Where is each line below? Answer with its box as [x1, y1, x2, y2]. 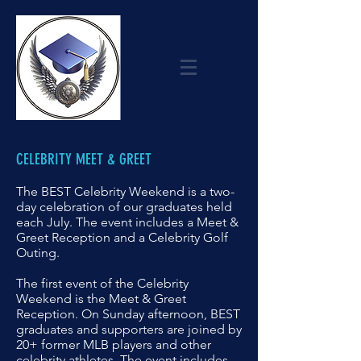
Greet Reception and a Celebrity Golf [16, 230, 228, 245]
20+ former [16, 337, 83, 352]
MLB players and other [83, 337, 211, 352]
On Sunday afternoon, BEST [81, 306, 240, 322]
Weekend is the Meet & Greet [16, 291, 186, 306]
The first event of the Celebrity [16, 276, 189, 291]
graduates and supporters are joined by [16, 322, 242, 337]
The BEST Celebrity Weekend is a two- [16, 184, 234, 199]
